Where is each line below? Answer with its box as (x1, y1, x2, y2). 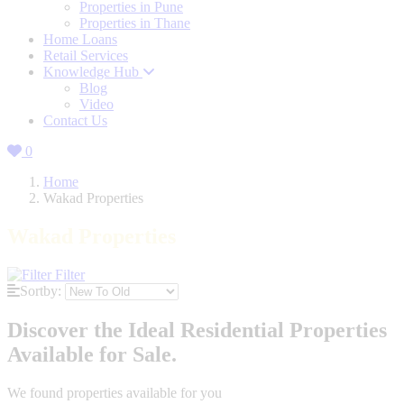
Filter (51, 267, 85, 283)
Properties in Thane (79, 15, 190, 32)
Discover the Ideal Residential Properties (7, 318, 387, 343)
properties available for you (67, 384, 222, 400)
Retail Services (43, 48, 128, 64)
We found (7, 384, 67, 400)
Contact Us (43, 113, 107, 129)
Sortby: (20, 283, 61, 299)
